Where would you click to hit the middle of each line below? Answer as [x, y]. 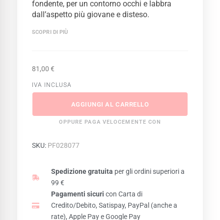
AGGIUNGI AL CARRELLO [110, 104]
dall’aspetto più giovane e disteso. [91, 15]
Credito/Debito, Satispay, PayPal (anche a [114, 206]
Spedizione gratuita [82, 172]
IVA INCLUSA [52, 85]
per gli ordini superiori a [149, 172]
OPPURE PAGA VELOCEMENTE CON [110, 122]
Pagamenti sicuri [77, 194]
